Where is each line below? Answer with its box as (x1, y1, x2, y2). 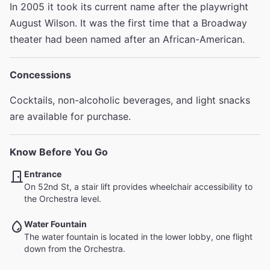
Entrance (24, 169, 61, 179)
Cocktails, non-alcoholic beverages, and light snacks (10, 94, 250, 106)
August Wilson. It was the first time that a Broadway (10, 17, 247, 29)
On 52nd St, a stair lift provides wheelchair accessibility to (24, 181, 253, 192)
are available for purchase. (10, 110, 131, 122)
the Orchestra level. (24, 193, 101, 204)
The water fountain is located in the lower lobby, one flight (24, 231, 253, 242)
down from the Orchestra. (24, 243, 125, 254)
